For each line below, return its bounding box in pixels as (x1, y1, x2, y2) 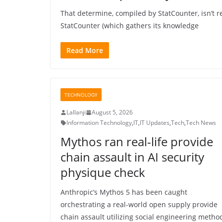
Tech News (186, 118, 216, 127)
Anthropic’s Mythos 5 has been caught (60, 187, 187, 197)
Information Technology (66, 118, 132, 127)
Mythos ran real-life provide (60, 133, 213, 150)
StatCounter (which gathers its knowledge (60, 21, 199, 31)
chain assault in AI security (60, 149, 204, 166)
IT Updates (140, 118, 169, 127)
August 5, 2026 (92, 108, 133, 117)
